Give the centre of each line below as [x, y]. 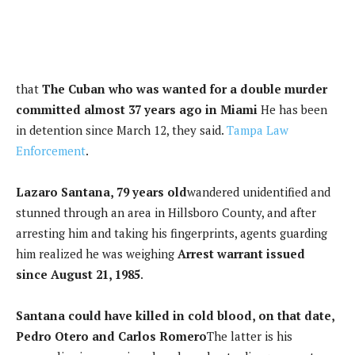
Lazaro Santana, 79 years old [101, 191]
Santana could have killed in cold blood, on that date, [175, 315]
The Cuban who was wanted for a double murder [185, 88]
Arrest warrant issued [241, 253]
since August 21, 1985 [78, 274]
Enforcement [51, 150]
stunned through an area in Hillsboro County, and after [166, 212]
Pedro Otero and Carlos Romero [111, 336]
